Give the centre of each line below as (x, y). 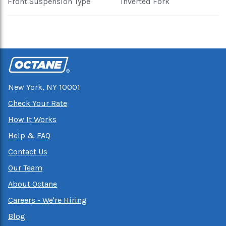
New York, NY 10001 (44, 87)
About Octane (33, 184)
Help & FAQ (29, 135)
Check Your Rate (38, 103)
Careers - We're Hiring (47, 200)
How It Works (32, 119)
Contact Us (28, 152)
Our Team (25, 168)
